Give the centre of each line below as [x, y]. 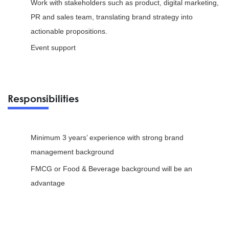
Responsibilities [43, 99]
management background [72, 152]
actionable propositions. [69, 31]
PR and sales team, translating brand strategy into [112, 17]
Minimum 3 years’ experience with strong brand [107, 138]
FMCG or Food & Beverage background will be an [111, 168]
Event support [53, 48]
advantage [48, 183]
